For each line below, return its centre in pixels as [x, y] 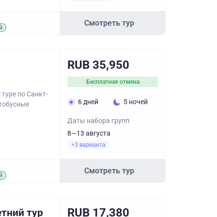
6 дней [88, 102]
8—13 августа [89, 133]
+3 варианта [88, 145]
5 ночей [135, 102]
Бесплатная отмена [113, 82]
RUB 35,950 [98, 65]
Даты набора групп [98, 121]
